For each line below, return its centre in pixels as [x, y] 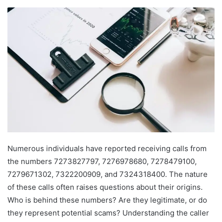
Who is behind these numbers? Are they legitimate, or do [107, 200]
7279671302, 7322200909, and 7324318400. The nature [108, 174]
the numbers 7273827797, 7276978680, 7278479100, [102, 162]
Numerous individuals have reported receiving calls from [107, 149]
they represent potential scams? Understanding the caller [108, 213]
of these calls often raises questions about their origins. [105, 187]
